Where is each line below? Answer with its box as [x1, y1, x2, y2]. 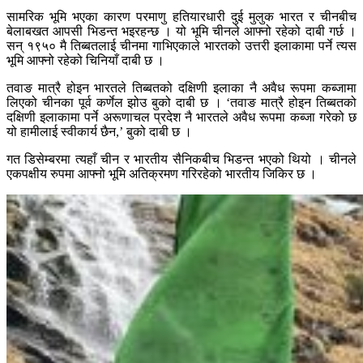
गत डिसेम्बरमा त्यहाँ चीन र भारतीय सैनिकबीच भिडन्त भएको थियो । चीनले [6, 152, 357, 167]
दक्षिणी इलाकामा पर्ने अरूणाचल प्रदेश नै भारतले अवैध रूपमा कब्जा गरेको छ [6, 110, 357, 125]
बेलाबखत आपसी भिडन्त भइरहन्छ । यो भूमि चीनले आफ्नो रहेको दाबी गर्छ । [6, 24, 357, 39]
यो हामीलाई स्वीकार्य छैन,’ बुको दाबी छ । [6, 125, 192, 139]
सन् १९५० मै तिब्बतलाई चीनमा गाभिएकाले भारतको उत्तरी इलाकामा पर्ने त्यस [6, 39, 357, 53]
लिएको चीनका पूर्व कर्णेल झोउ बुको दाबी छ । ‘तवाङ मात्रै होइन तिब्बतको [6, 96, 357, 110]
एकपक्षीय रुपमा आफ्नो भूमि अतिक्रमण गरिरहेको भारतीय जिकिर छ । [6, 167, 317, 181]
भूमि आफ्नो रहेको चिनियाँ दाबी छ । [6, 53, 164, 68]
